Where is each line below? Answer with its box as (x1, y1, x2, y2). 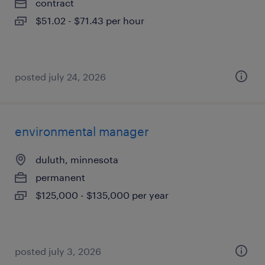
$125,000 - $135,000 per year (35, 189, 169, 201)
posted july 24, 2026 (15, 71, 106, 82)
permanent (35, 172, 85, 183)
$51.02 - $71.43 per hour (35, 15, 144, 26)
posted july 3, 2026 (15, 245, 101, 257)
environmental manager (15, 124, 149, 138)
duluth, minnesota (35, 154, 118, 165)
